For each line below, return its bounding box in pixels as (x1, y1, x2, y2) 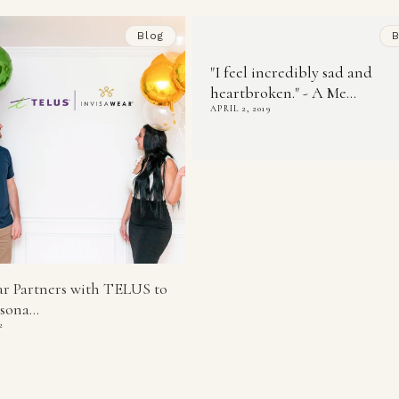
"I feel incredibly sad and (210, 62, 372, 83)
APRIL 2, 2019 (210, 103, 271, 115)
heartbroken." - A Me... (210, 83, 356, 103)
